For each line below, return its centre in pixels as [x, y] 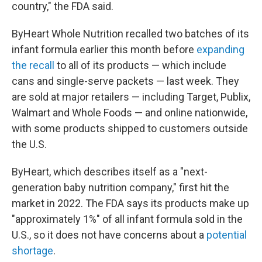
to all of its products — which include [140, 65]
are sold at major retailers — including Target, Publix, [131, 97]
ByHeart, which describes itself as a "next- [110, 172]
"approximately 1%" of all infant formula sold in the [127, 219]
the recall [33, 65]
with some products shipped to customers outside [130, 128]
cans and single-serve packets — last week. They [125, 81]
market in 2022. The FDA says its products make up [130, 203]
